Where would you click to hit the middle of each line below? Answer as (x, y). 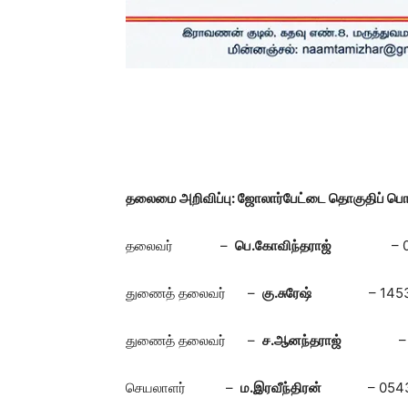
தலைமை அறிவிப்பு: (182, 198)
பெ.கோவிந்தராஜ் (286, 245)
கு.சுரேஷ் (287, 293)
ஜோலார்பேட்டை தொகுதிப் (312, 198)
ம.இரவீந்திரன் (304, 388)
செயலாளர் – (183, 388)
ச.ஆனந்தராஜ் (302, 340)
